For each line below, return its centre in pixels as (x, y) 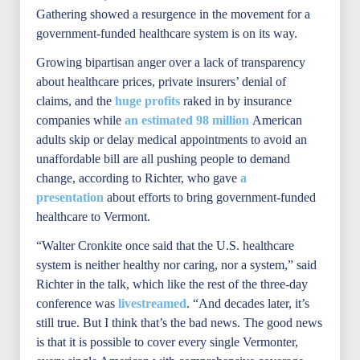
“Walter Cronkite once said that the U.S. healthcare (165, 245)
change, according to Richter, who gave (137, 178)
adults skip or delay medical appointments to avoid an (172, 139)
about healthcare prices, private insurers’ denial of (161, 82)
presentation (70, 197)
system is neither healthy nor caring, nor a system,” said (176, 265)
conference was (76, 303)
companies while (80, 120)
